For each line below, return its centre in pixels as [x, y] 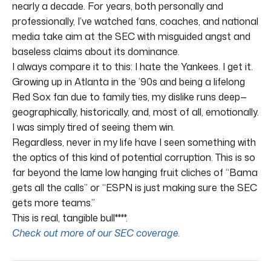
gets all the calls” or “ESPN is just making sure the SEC [135, 187]
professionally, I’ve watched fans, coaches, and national [135, 21]
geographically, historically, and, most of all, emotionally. [135, 112]
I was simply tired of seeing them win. [93, 127]
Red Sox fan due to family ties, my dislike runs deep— [129, 96]
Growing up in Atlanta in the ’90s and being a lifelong [129, 81]
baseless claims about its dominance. [96, 51]
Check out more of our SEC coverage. [96, 233]
